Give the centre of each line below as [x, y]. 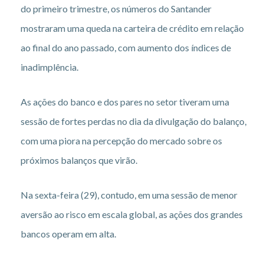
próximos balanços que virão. [79, 160]
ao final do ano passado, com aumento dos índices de [126, 47]
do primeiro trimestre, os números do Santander [116, 8]
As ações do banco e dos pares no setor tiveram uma [125, 101]
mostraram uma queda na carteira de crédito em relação [132, 28]
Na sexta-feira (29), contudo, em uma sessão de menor [129, 194]
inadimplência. [49, 67]
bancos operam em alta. [68, 233]
